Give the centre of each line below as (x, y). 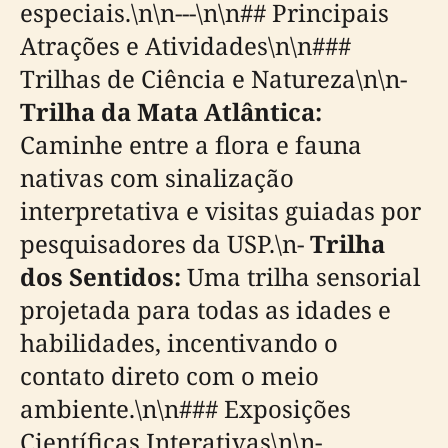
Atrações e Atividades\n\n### (185, 45)
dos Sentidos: (100, 276)
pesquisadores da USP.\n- (165, 243)
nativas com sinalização (157, 177)
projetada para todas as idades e (205, 309)
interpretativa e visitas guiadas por (220, 210)
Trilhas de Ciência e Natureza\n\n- (213, 78)
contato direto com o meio (169, 375)
